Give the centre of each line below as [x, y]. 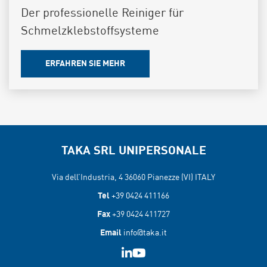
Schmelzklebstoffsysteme [90, 32]
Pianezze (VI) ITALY [181, 178]
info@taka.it [145, 233]
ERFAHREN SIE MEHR [85, 64]
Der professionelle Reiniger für [102, 14]
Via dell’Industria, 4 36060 [99, 178]
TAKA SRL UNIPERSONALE [133, 151]
